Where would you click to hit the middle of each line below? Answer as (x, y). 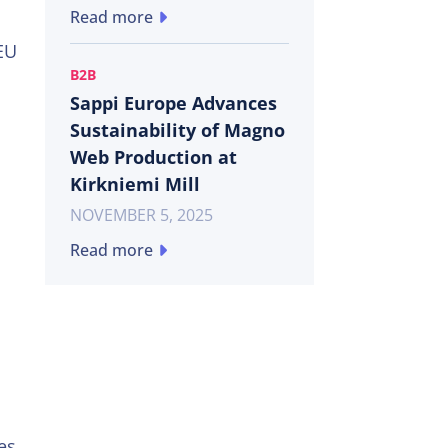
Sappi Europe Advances (173, 102)
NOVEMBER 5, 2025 (141, 214)
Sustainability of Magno (177, 129)
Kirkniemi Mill (134, 183)
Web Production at (153, 156)
